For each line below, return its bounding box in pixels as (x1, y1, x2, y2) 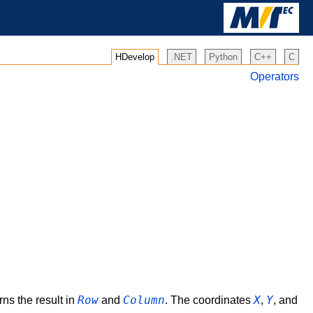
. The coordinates (165, 294, 254, 307)
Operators (250, 71, 299, 82)
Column (123, 293, 165, 307)
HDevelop (115, 52, 154, 62)
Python (209, 52, 238, 62)
